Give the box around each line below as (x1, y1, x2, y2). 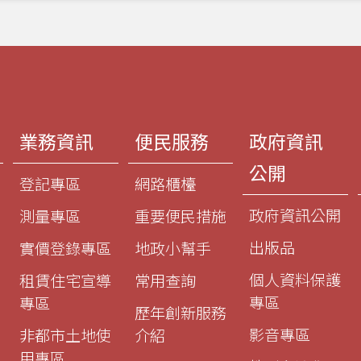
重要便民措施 (134, 207, 226, 226)
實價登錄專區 (19, 239, 111, 259)
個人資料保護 (249, 271, 342, 290)
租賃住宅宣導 (19, 272, 111, 291)
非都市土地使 (19, 326, 111, 346)
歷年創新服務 (134, 304, 226, 323)
